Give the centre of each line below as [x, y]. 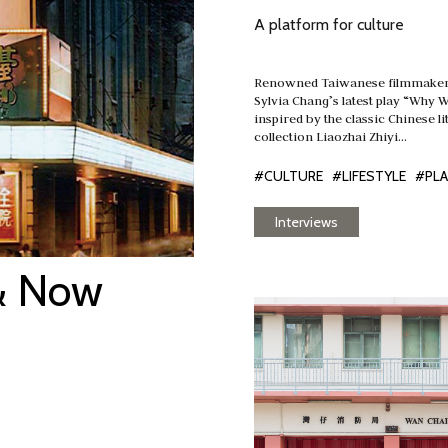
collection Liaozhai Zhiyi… [330, 136]
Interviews [306, 222]
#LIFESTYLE [369, 176]
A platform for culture [329, 24]
